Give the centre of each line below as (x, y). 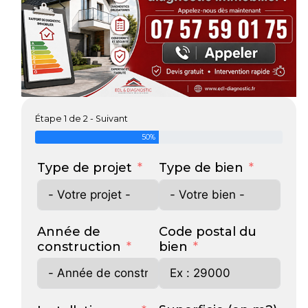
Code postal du (207, 231)
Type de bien (201, 168)
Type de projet (84, 168)
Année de (68, 231)
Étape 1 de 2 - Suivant (81, 119)
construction (79, 246)
